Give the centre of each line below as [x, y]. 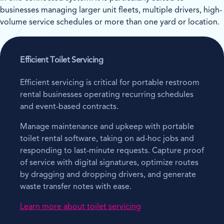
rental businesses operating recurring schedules [107, 95]
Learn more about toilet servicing [80, 207]
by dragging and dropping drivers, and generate [108, 175]
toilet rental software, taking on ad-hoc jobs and [107, 139]
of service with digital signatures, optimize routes [109, 163]
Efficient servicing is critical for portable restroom [110, 83]
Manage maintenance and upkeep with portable [107, 127]
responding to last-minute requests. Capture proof [112, 151]
